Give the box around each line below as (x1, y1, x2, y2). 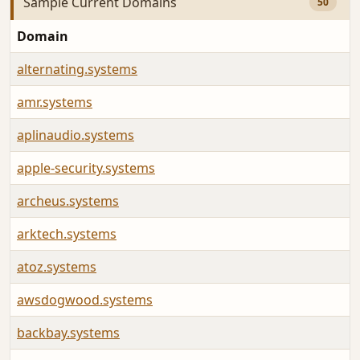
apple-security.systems (17, 159, 155, 178)
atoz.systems (17, 258, 96, 276)
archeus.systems (17, 192, 119, 211)
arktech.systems (17, 225, 117, 243)
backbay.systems (17, 324, 120, 342)
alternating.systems (17, 60, 137, 79)
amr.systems (17, 93, 92, 112)
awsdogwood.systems (17, 291, 153, 309)
